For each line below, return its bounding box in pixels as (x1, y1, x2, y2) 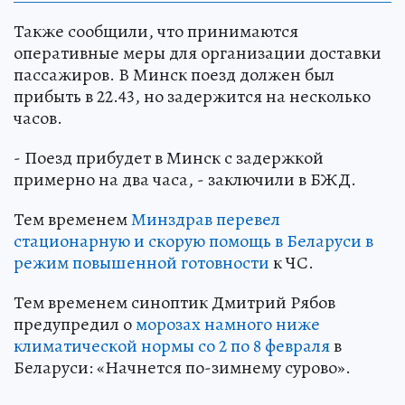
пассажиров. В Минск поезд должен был (14, 62, 334, 88)
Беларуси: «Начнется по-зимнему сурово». (14, 355, 351, 381)
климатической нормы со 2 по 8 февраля (14, 334, 330, 359)
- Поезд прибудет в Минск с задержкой (14, 146, 324, 171)
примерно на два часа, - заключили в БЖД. (14, 167, 356, 193)
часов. (14, 106, 62, 131)
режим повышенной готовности (14, 250, 269, 276)
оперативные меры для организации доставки (14, 41, 381, 66)
